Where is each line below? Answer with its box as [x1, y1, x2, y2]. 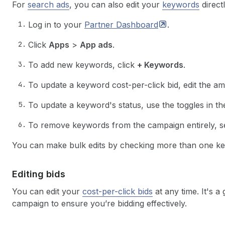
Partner [84, 20, 116, 30]
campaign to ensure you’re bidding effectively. [12, 198, 187, 208]
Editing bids [12, 169, 65, 179]
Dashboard [116, 20, 158, 30]
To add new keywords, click [28, 60, 137, 70]
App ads [80, 40, 113, 50]
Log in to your [28, 20, 84, 30]
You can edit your [12, 186, 82, 196]
